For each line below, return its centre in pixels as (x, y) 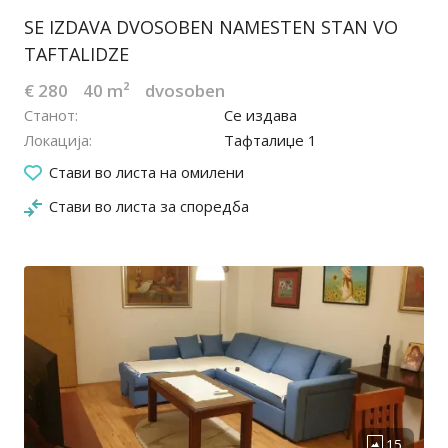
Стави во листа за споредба (149, 206)
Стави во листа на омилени (146, 172)
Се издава (260, 115)
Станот (49, 115)
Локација (56, 140)
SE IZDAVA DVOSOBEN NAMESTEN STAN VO (211, 27)
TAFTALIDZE (76, 54)
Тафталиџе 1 (270, 140)
